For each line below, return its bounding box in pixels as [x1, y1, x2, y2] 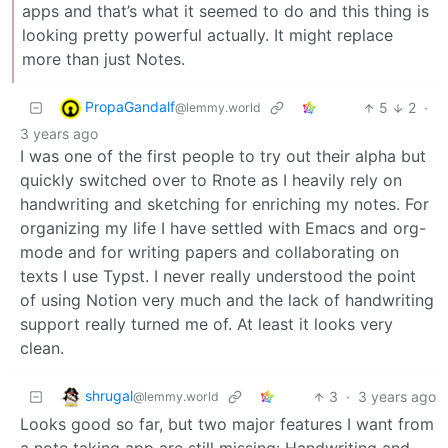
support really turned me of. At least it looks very [20, 314, 393, 335]
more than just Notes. [22, 49, 185, 70]
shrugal [85, 387, 133, 405]
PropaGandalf [85, 98, 175, 116]
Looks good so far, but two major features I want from [20, 414, 434, 435]
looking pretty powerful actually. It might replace [22, 25, 393, 46]
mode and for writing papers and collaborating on [20, 242, 399, 263]
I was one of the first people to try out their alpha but [20, 146, 426, 167]
